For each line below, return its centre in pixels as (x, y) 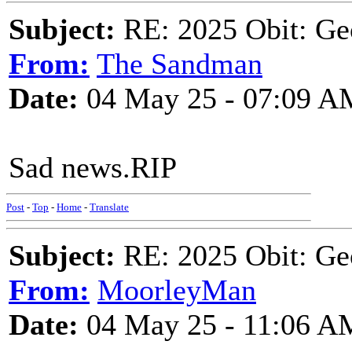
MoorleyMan (177, 290)
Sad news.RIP (93, 167)
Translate (109, 207)
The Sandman (180, 64)
